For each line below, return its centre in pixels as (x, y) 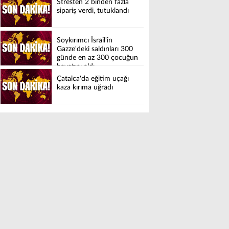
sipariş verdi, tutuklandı (93, 11)
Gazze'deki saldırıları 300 (95, 49)
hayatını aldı (76, 67)
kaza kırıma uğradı (85, 88)
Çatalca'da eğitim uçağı (93, 79)
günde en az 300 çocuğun (97, 58)
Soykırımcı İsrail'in (85, 41)
